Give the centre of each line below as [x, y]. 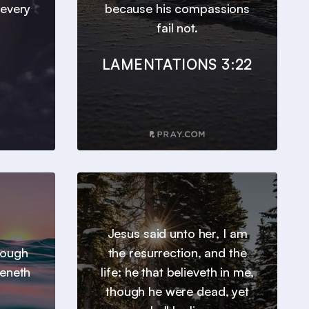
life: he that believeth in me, [177, 272]
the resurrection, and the [177, 253]
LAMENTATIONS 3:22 [177, 64]
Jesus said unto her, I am [177, 233]
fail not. [177, 28]
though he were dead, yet [177, 291]
